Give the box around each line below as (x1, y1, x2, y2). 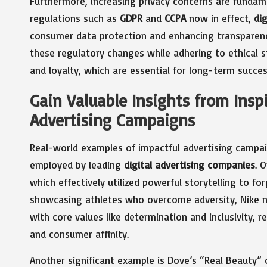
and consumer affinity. (30, 227, 129, 240)
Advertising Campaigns (30, 109, 195, 131)
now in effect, (186, 11, 254, 24)
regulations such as (30, 11, 120, 24)
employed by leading (30, 158, 124, 171)
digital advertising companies (124, 158, 255, 171)
